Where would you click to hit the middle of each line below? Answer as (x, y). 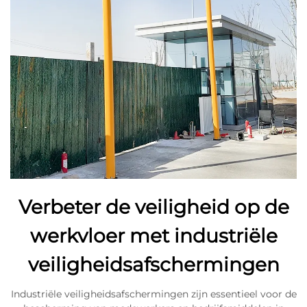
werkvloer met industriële (153, 236)
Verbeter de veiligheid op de (153, 207)
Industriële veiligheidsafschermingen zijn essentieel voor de (153, 294)
